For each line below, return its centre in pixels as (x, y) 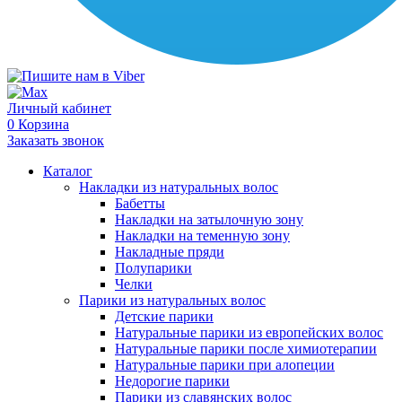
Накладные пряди (170, 252)
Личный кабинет (59, 108)
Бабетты (140, 203)
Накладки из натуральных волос (179, 187)
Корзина (44, 124)
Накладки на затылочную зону (209, 219)
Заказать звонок (56, 140)
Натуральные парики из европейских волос (249, 332)
